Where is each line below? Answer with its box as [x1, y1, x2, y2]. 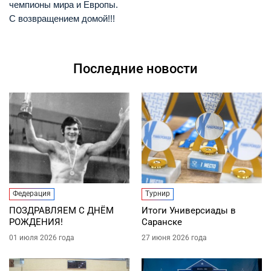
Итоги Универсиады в [142, 204, 236, 216]
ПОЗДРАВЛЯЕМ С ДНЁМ [9, 204, 114, 216]
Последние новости [73, 60, 198, 76]
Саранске [142, 216, 182, 227]
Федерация [13, 189, 51, 198]
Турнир [145, 189, 170, 198]
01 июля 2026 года [9, 233, 74, 242]
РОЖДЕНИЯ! [9, 216, 63, 227]
